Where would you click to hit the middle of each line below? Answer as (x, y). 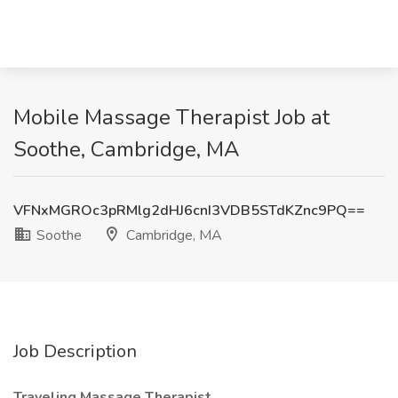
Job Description (75, 351)
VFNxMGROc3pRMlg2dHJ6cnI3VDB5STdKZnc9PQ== (189, 211)
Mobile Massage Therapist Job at (171, 117)
